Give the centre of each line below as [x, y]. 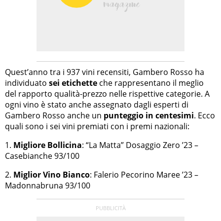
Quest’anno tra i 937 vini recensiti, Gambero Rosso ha [105, 72]
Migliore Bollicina [48, 145]
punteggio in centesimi [149, 116]
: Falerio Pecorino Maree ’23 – [144, 175]
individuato [27, 83]
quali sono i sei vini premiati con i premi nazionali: [97, 127]
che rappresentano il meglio [150, 83]
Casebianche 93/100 [42, 156]
